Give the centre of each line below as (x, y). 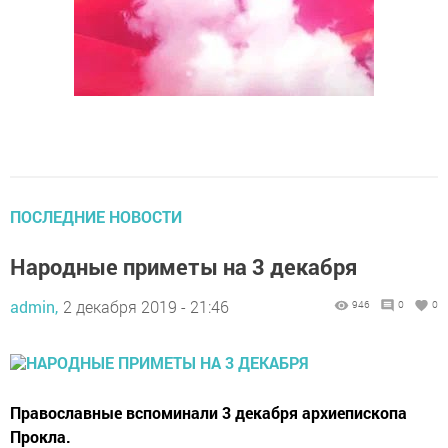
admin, (34, 307)
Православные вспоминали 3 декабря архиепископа (208, 413)
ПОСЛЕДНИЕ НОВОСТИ (96, 217)
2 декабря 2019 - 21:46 (146, 307)
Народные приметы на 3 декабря (183, 267)
